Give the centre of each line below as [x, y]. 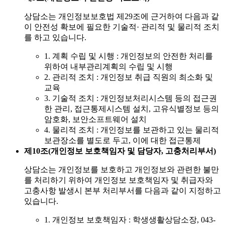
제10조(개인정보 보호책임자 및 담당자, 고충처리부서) [120, 151]
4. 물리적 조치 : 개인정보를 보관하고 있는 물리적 [132, 130]
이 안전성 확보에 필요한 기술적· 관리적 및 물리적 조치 [122, 27]
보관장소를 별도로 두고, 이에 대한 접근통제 [123, 141]
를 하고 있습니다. [55, 38]
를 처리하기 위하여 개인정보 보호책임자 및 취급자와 [119, 180]
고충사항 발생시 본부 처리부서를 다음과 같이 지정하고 [123, 191]
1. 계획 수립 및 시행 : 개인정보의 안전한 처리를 [129, 56]
